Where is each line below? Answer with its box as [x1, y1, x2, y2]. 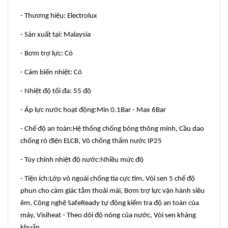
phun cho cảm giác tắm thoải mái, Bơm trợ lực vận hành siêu [20, 187, 205, 195]
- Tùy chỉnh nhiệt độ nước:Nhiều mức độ [20, 156, 144, 164]
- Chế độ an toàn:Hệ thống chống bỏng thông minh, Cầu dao [20, 125, 204, 133]
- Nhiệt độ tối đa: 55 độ [20, 87, 91, 95]
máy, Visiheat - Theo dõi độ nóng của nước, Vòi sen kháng [20, 211, 196, 219]
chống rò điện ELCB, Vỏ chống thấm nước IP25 [20, 137, 162, 145]
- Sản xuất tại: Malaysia [20, 31, 91, 39]
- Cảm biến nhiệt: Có [20, 68, 82, 76]
